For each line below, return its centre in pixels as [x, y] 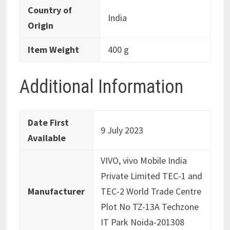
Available [46, 138]
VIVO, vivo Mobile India [143, 161]
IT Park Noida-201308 [142, 222]
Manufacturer [56, 191]
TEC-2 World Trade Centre [151, 191]
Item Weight [53, 50]
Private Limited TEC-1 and [151, 176]
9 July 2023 [122, 130]
